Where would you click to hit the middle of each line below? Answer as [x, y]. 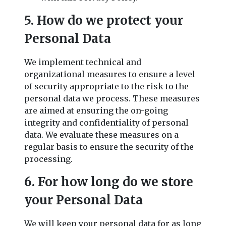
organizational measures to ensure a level [110, 74]
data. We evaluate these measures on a [101, 134]
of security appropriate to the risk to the [106, 86]
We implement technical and [83, 62]
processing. [48, 159]
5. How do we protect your [104, 20]
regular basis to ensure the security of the [109, 147]
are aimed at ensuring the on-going [96, 110]
